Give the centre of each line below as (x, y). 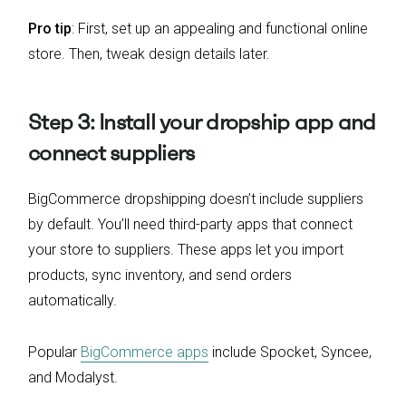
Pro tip (50, 28)
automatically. (72, 301)
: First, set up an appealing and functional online (220, 28)
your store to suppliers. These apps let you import (186, 250)
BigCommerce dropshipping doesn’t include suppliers (196, 199)
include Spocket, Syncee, (290, 353)
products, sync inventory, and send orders (160, 275)
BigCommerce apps (145, 353)
